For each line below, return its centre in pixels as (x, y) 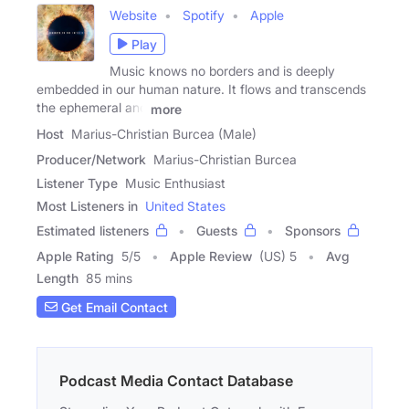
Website (133, 16)
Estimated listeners (93, 231)
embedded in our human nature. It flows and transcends (201, 89)
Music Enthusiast (175, 184)
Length (58, 278)
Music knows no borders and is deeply (222, 71)
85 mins (109, 278)
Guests (217, 231)
